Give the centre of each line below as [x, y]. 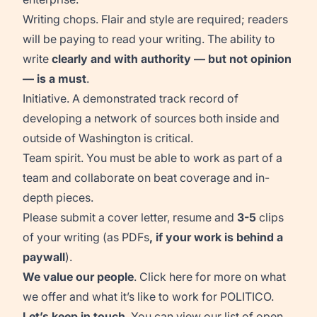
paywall [44, 257]
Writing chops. [60, 19]
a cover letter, [134, 217]
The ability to [241, 39]
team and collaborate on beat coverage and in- [146, 178]
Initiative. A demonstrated [90, 98]
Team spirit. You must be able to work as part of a [152, 158]
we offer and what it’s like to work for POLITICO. [148, 296]
